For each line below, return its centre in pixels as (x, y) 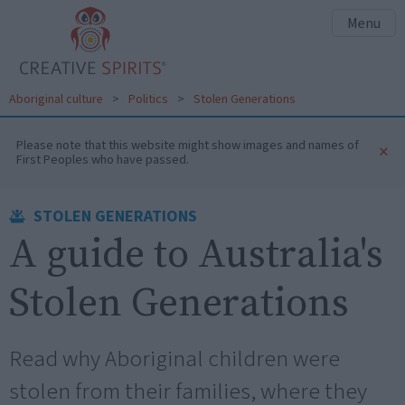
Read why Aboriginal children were (174, 359)
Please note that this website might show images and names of (188, 145)
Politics (148, 99)
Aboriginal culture (56, 99)
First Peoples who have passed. (103, 159)
